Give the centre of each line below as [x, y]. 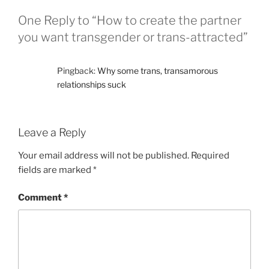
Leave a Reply [52, 133]
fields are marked [56, 170]
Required [210, 155]
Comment [41, 198]
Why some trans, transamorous [158, 71]
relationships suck [92, 85]
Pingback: [77, 71]
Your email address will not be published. [104, 155]
